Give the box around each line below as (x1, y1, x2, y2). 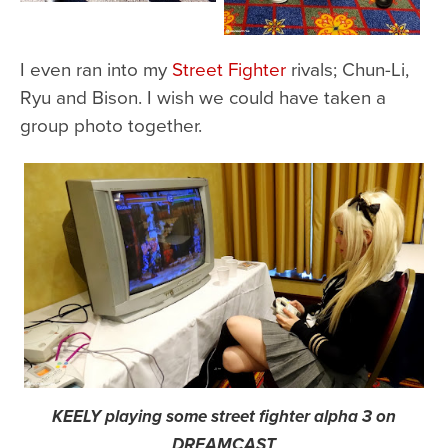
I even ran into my (20, 54, 172, 82)
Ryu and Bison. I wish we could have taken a (20, 82, 386, 110)
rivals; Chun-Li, (286, 54, 409, 82)
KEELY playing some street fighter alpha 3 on (52, 406, 396, 428)
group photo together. (20, 110, 202, 138)
